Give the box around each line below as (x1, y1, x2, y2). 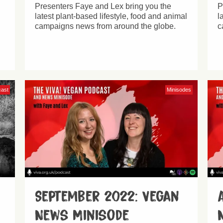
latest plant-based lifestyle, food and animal (35, 11, 188, 20)
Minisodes (166, 86, 191, 93)
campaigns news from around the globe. (35, 21, 176, 30)
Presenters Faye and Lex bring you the (35, 1, 172, 10)
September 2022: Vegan (35, 188, 180, 205)
